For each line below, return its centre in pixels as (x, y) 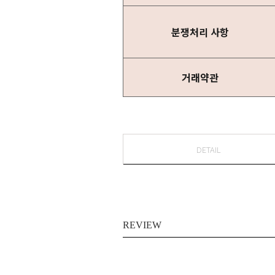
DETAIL (209, 150)
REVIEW (142, 225)
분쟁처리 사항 (200, 32)
